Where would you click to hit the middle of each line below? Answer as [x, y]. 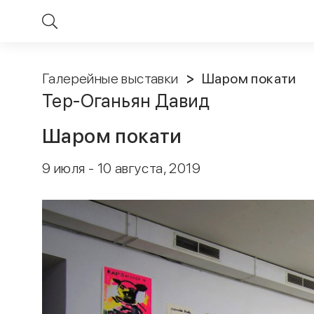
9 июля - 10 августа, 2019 [121, 168]
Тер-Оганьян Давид [126, 101]
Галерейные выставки [110, 78]
